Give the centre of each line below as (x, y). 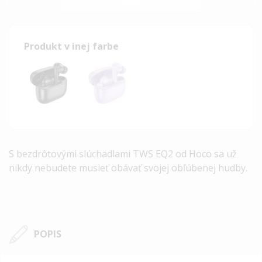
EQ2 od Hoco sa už (195, 154)
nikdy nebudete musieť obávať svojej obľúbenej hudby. (128, 168)
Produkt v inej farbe (71, 46)
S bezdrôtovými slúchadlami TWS (81, 154)
